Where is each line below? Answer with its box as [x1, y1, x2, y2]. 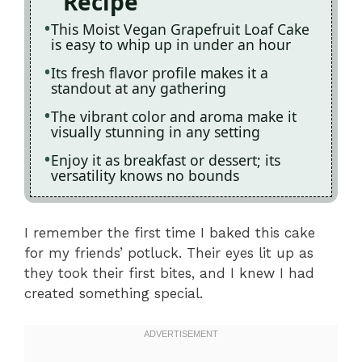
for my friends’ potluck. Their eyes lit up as [24, 245, 314, 262]
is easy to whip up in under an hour [51, 34, 291, 54]
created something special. [24, 285, 203, 302]
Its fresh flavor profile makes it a [51, 62, 268, 82]
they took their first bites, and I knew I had [24, 265, 314, 282]
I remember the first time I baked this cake [24, 225, 315, 242]
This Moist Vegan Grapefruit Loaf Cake [51, 19, 309, 39]
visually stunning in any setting [51, 121, 260, 141]
